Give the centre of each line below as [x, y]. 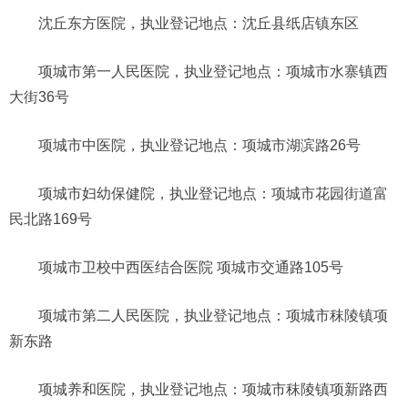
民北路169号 [51, 219]
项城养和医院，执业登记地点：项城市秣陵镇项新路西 [213, 389]
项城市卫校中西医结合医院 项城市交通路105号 [191, 267]
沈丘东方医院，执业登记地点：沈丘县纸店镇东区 [199, 23]
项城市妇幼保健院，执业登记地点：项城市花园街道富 [213, 193]
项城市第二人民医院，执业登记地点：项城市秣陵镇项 [213, 315]
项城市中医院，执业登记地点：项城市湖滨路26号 [199, 145]
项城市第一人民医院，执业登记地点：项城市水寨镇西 [213, 71]
